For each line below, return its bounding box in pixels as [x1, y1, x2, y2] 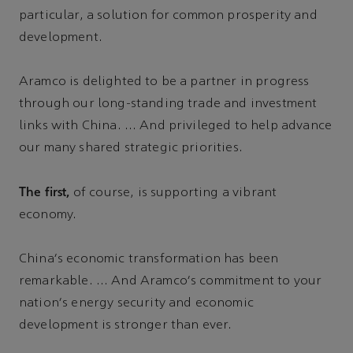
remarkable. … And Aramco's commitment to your [19, 275, 322, 288]
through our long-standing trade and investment [19, 98, 318, 111]
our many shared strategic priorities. [19, 142, 243, 155]
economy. [19, 209, 77, 222]
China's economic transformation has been [19, 253, 279, 266]
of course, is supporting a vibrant [69, 187, 277, 200]
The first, [19, 184, 70, 200]
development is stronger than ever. [19, 319, 232, 333]
